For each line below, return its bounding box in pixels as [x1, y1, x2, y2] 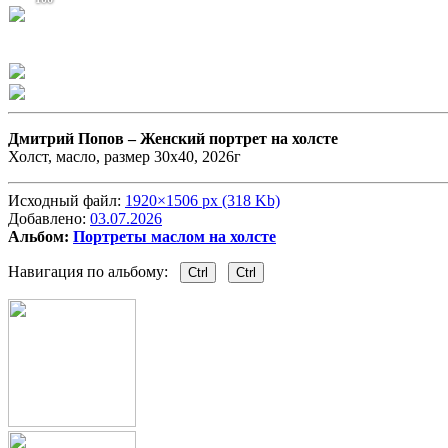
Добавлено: [8, 210, 90, 228]
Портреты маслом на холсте [73, 228, 276, 246]
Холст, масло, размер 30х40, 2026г [8, 148, 241, 166]
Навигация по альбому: [8, 263, 180, 281]
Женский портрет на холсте [140, 130, 338, 148]
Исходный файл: [8, 192, 125, 210]
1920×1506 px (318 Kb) [125, 192, 280, 210]
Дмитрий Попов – [8, 130, 140, 148]
